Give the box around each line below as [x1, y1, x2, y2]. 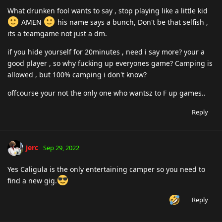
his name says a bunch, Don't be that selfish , [55, 17, 208, 27]
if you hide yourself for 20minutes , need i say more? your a [7, 47, 205, 56]
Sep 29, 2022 [43, 143, 79, 152]
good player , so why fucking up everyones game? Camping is [7, 58, 213, 68]
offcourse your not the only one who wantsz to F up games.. [7, 88, 206, 98]
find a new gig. [7, 175, 57, 185]
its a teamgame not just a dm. [7, 28, 107, 38]
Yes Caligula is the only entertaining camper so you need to [7, 164, 205, 174]
